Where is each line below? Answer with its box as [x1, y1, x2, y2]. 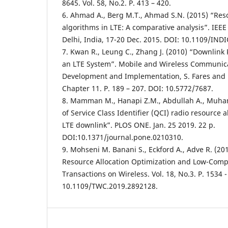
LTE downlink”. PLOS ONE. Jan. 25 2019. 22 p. [62, 120, 215, 130]
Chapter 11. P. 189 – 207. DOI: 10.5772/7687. [62, 83, 213, 93]
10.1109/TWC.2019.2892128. [62, 181, 158, 191]
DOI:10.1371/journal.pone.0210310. [62, 132, 183, 142]
